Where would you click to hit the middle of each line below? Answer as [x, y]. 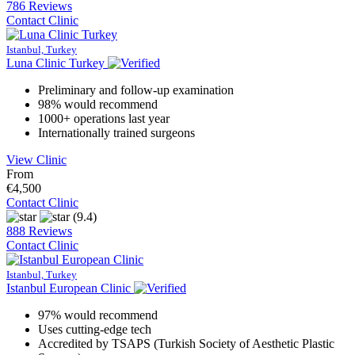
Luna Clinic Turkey [55, 63]
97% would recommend [98, 315]
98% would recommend [98, 105]
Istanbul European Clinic [69, 288]
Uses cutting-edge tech [95, 330]
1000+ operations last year [104, 119]
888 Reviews [39, 231]
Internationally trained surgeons [116, 133]
